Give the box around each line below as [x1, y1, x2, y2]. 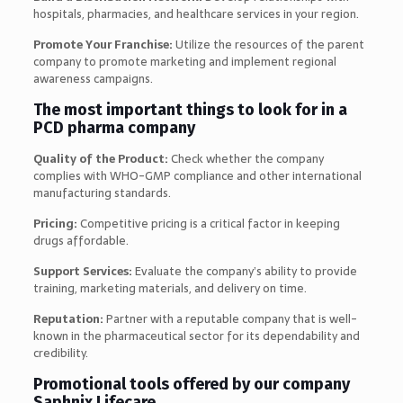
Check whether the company [167, 148, 324, 168]
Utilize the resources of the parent [172, 34, 364, 54]
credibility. [32, 343, 88, 363]
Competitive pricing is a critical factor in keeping [79, 213, 340, 233]
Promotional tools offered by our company [32, 373, 350, 394]
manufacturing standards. [32, 183, 171, 202]
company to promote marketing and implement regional [32, 51, 336, 71]
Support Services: [32, 261, 135, 281]
